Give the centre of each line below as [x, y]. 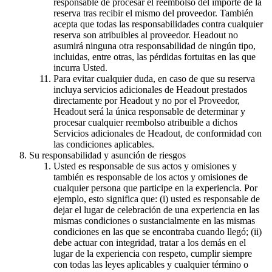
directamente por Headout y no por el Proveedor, [147, 100]
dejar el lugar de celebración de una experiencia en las [156, 209]
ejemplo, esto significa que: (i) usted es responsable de [157, 199]
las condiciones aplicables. [104, 144]
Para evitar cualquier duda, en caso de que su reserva [154, 78]
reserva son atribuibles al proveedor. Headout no [146, 35]
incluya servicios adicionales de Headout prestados [150, 89]
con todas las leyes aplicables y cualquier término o [151, 264]
